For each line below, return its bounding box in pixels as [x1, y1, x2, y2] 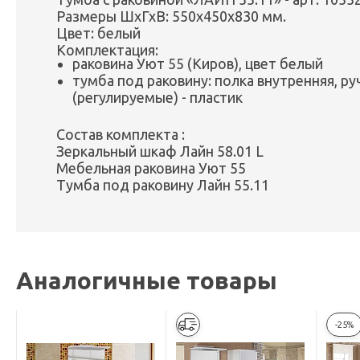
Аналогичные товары [16, 267, 277, 295]
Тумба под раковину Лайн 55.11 [56, 177, 269, 194]
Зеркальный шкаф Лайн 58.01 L [56, 143, 264, 160]
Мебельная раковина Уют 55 [56, 160, 246, 177]
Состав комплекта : [56, 126, 185, 143]
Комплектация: [56, 42, 158, 59]
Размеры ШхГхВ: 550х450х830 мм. [56, 8, 286, 25]
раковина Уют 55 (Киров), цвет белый [72, 55, 323, 72]
